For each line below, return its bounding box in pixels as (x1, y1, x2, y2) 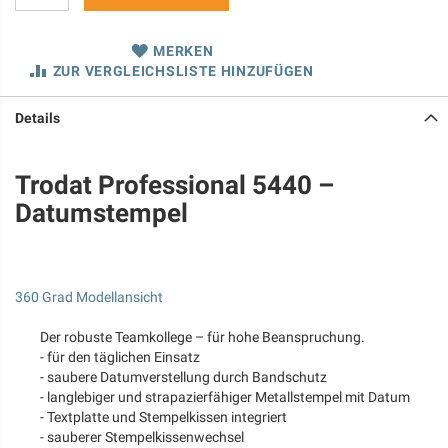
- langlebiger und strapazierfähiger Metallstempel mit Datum (40, 389, 410, 405)
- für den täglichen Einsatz (40, 349, 200, 365)
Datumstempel (15, 198, 188, 228)
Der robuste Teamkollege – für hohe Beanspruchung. (40, 329, 365, 345)
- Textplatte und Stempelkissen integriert (40, 409, 287, 425)
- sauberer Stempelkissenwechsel (40, 429, 244, 445)
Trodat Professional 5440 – (15, 170, 334, 200)
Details (15, 110, 60, 126)
